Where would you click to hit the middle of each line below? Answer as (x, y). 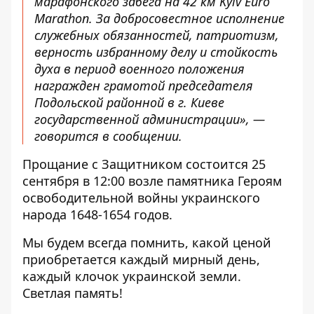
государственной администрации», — (150, 119)
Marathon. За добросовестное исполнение (159, 18)
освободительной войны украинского (141, 198)
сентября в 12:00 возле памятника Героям (152, 181)
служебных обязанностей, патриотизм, (157, 35)
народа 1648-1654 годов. (97, 214)
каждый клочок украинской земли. (132, 276)
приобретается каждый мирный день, (141, 259)
